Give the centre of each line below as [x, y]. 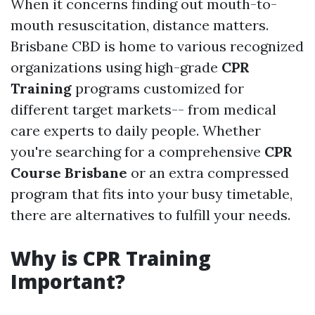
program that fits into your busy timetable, [152, 194]
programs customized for [158, 88]
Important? [68, 281]
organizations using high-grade [116, 67]
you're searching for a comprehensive [137, 152]
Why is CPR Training [111, 258]
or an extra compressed [208, 173]
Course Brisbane [69, 173]
